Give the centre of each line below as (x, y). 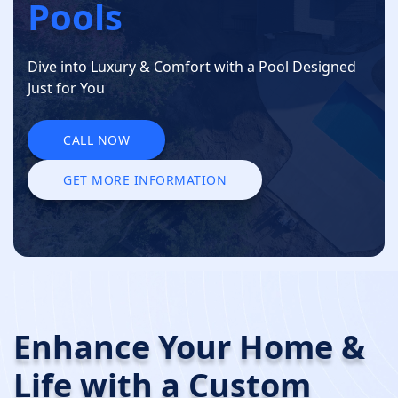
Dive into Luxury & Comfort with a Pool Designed (192, 67)
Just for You (66, 88)
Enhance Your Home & (189, 347)
